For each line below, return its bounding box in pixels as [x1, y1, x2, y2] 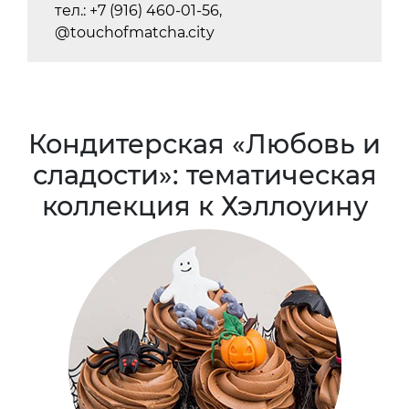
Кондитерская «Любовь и [28, 127, 381, 160]
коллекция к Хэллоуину [41, 189, 368, 222]
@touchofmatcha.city [55, 23, 215, 41]
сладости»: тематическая [32, 158, 377, 191]
